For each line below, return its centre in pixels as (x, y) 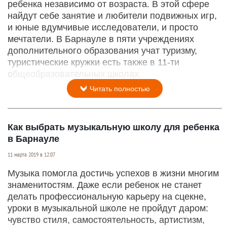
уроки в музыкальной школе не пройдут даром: (108, 208)
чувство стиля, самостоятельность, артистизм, (106, 220)
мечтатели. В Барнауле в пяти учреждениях (101, 39)
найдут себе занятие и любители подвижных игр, (112, 15)
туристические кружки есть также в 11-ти (93, 62)
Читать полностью (119, 88)
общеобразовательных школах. (74, 74)
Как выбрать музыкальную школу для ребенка (113, 127)
